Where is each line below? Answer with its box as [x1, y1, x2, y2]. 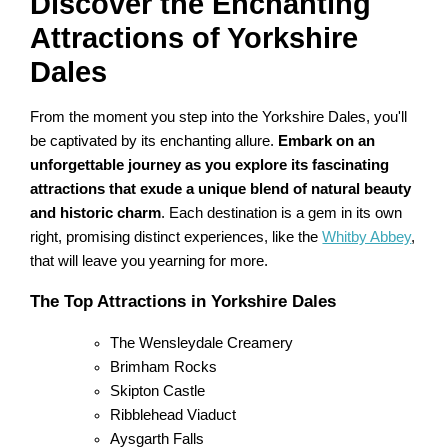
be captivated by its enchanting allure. [30, 133, 279, 150]
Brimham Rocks [110, 359, 218, 376]
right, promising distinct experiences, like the [30, 229, 323, 246]
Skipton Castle [110, 383, 206, 400]
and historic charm [30, 205, 162, 222]
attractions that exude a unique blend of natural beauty [30, 181, 412, 198]
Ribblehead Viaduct [110, 407, 237, 424]
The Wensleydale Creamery [110, 335, 294, 352]
